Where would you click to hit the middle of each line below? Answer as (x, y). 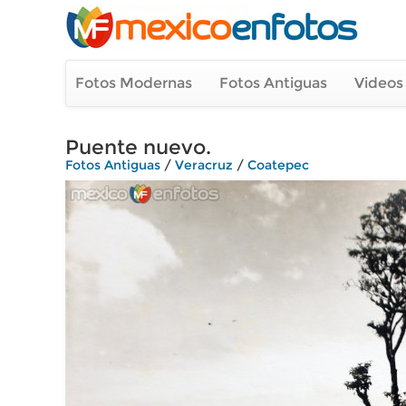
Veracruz (204, 165)
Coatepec (278, 165)
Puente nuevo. (138, 147)
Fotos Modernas (134, 83)
